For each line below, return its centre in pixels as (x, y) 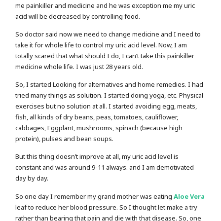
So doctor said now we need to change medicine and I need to (108, 34)
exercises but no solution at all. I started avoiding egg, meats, (106, 106)
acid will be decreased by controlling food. (78, 16)
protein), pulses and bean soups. (65, 139)
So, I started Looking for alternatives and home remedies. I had (110, 85)
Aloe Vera (189, 196)
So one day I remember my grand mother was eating (95, 196)
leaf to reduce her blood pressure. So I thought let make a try (107, 207)
